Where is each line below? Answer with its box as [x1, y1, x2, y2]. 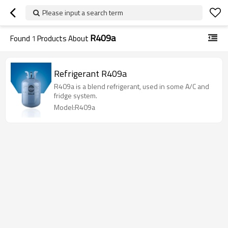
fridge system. [54, 90, 97, 101]
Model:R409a [54, 102, 95, 113]
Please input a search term [42, 7, 123, 18]
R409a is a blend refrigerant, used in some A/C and [54, 81, 209, 92]
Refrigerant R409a [54, 67, 127, 81]
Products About [36, 33, 90, 44]
